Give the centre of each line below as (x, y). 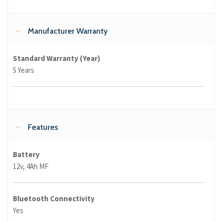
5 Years (24, 70)
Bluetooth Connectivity (54, 199)
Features (43, 127)
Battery (26, 155)
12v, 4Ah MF (31, 166)
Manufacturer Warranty (68, 31)
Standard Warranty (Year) (56, 58)
